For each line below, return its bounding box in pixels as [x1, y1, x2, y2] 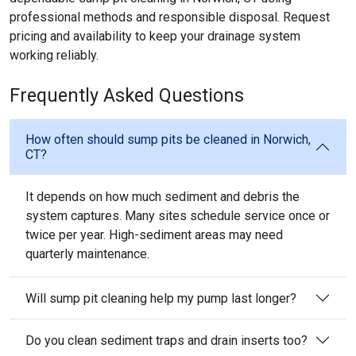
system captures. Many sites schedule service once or [25, 208, 330, 223]
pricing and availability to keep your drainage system [10, 29, 300, 44]
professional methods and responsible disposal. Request [10, 10, 330, 25]
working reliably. [10, 48, 99, 63]
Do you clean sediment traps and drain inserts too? [25, 332, 308, 348]
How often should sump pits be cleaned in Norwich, [25, 132, 311, 147]
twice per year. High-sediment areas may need [25, 227, 283, 242]
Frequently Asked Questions [10, 84, 244, 106]
